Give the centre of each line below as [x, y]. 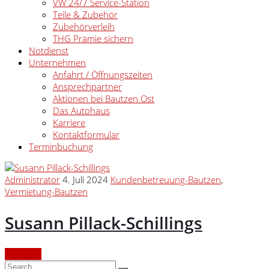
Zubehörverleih [84, 26]
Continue [23, 254]
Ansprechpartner [87, 86]
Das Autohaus [81, 110]
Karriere [69, 122]
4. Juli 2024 [85, 180]
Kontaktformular [86, 134]
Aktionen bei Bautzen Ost [104, 98]
